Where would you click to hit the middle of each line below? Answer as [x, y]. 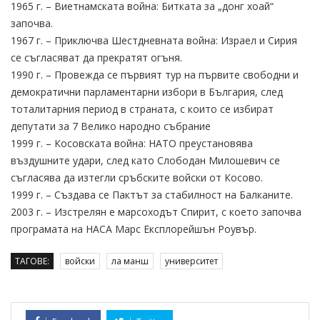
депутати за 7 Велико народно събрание [111, 126]
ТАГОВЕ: [32, 261]
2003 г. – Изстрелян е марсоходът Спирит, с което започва [156, 211]
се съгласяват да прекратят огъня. [96, 57]
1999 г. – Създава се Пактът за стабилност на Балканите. [152, 194]
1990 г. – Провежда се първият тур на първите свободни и [155, 74]
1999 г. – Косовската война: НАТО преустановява [132, 143]
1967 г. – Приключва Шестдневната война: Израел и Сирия [154, 40]
